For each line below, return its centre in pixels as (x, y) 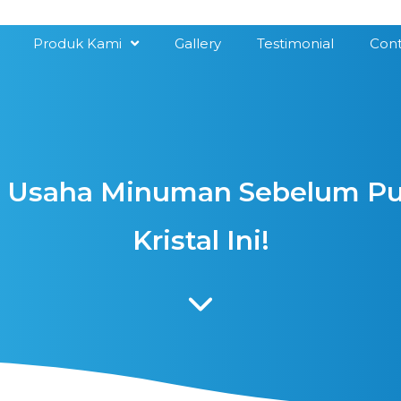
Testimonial (295, 43)
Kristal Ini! (200, 240)
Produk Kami (77, 43)
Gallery (198, 43)
